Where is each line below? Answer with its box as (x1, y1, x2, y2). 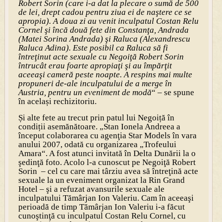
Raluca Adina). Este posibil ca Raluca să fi (18, 43, 168, 53)
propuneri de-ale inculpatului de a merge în (18, 78, 172, 88)
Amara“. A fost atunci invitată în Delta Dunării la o (18, 148, 196, 158)
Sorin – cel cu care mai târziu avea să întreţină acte (18, 166, 198, 176)
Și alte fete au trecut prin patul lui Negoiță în (18, 112, 174, 122)
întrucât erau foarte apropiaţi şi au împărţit (18, 60, 172, 70)
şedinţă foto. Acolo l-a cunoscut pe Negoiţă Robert (18, 157, 196, 167)
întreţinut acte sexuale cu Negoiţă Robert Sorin (18, 52, 184, 61)
